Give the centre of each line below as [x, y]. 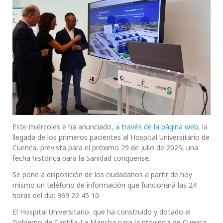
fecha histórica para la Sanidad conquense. [81, 158]
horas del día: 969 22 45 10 [56, 196]
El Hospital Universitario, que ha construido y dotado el [102, 212]
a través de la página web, [158, 127]
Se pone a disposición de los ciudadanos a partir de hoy [102, 175]
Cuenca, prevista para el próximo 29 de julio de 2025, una [105, 148]
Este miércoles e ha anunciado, [64, 127]
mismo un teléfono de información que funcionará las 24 [105, 185]
